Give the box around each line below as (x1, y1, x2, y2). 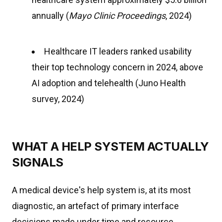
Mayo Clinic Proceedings (69, 10, 166, 21)
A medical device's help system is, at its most (12, 185, 191, 195)
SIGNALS (12, 155, 63, 169)
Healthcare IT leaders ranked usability (44, 46, 192, 56)
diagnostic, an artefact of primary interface (12, 201, 179, 211)
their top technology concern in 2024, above (32, 62, 203, 72)
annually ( (32, 10, 69, 21)
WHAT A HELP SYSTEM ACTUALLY (12, 139, 209, 154)
